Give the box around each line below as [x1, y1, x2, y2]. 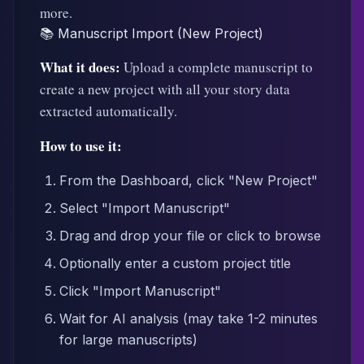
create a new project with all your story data [40, 80, 290, 98]
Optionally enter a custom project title [59, 255, 291, 271]
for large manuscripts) [59, 331, 197, 348]
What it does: [40, 57, 120, 77]
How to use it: [40, 136, 122, 156]
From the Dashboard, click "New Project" [59, 172, 318, 188]
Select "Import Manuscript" [59, 200, 230, 216]
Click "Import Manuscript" [59, 283, 221, 299]
